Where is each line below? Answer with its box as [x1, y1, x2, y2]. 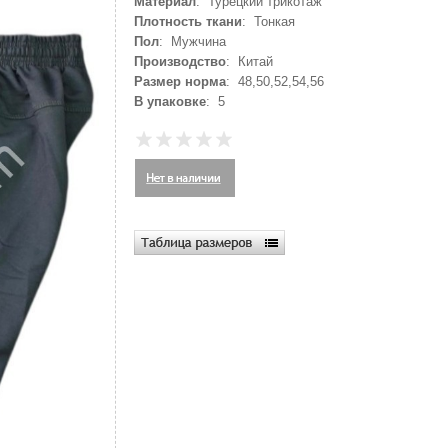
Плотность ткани [134, 14, 242, 29]
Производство [134, 54, 226, 69]
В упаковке [134, 94, 206, 109]
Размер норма [134, 74, 226, 89]
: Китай [226, 54, 273, 69]
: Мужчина [159, 34, 226, 49]
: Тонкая [242, 14, 295, 29]
